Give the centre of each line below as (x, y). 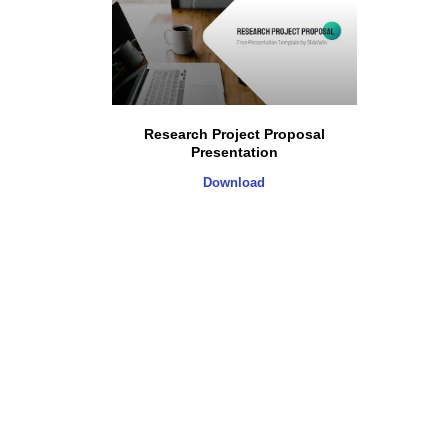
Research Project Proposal (234, 134)
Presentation (234, 152)
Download (234, 183)
